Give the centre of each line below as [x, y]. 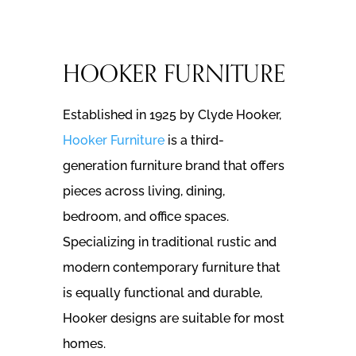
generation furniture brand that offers [173, 166]
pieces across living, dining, [143, 191]
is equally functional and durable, [162, 293]
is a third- [194, 140]
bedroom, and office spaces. [145, 217]
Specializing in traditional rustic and [169, 242]
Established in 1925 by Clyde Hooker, [172, 115]
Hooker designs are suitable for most [173, 318]
